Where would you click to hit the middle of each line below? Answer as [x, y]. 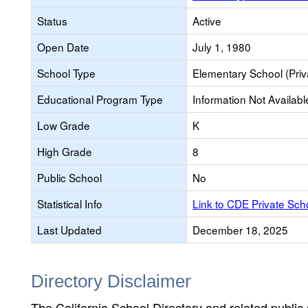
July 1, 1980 [222, 47]
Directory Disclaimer [111, 281]
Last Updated [69, 230]
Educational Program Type [100, 99]
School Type [66, 73]
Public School [69, 177]
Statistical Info [70, 203]
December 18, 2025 [240, 230]
